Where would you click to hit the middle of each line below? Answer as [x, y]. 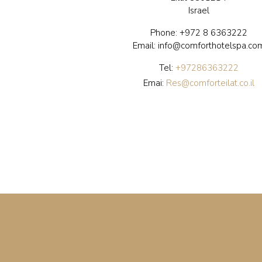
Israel [199, 11]
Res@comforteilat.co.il [210, 83]
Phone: [165, 33]
